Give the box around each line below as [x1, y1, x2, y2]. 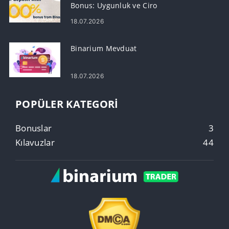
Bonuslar [15, 122, 52, 134]
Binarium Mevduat [71, 43, 137, 53]
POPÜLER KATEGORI [15, 97, 119, 111]
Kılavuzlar [15, 136, 55, 148]
